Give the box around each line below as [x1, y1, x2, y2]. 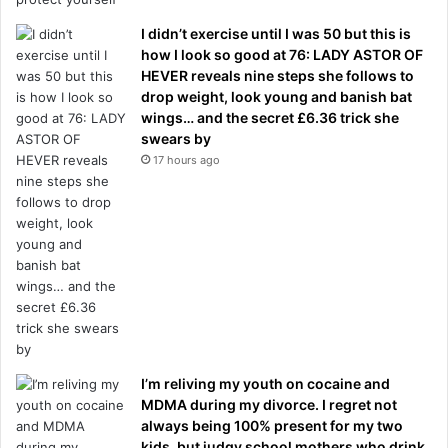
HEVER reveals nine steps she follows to [141, 66, 414, 84]
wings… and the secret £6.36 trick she [141, 108, 399, 126]
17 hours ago [153, 152, 220, 167]
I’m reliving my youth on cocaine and [141, 374, 390, 392]
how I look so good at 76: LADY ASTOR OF [141, 45, 423, 63]
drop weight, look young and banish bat [141, 87, 412, 105]
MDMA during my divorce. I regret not [141, 395, 397, 413]
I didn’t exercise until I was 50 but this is [141, 24, 411, 42]
